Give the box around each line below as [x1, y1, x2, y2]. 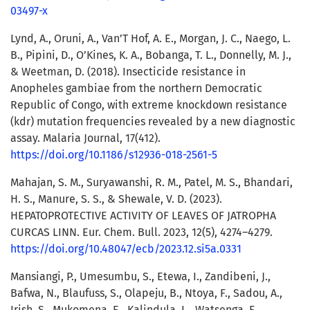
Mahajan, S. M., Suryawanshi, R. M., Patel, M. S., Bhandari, [10, 176, 293, 190]
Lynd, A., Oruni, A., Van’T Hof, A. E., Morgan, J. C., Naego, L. [10, 32, 291, 46]
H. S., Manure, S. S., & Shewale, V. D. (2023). [10, 192, 222, 206]
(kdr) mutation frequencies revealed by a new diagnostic [10, 115, 295, 129]
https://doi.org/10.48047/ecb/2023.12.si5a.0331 [10, 242, 241, 256]
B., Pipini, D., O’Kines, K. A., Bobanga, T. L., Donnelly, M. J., [10, 48, 291, 62]
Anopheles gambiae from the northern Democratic [10, 82, 262, 95]
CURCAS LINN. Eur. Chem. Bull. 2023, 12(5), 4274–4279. [10, 226, 273, 239]
